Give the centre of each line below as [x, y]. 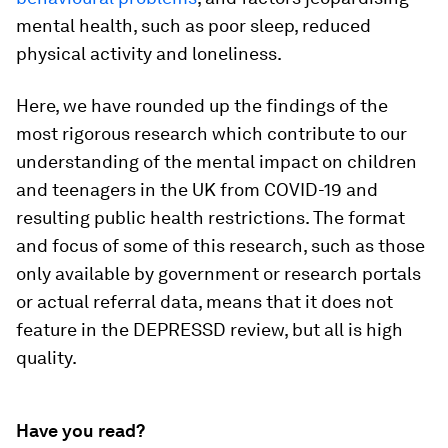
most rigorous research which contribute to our [211, 133]
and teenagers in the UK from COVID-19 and [197, 189]
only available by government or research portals [218, 273]
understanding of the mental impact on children [216, 161]
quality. [46, 357]
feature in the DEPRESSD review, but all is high [209, 329]
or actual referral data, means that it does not [204, 301]
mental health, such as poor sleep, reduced [193, 25]
